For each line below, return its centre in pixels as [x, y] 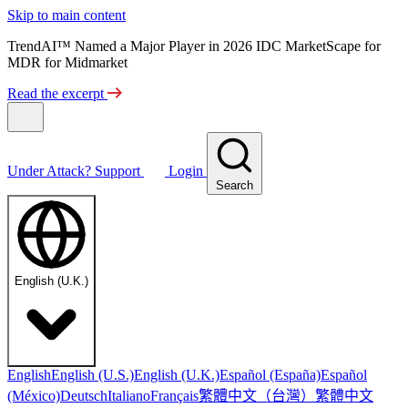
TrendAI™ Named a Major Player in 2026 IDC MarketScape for [194, 46]
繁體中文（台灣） [257, 394]
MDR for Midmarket [67, 62]
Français [174, 396]
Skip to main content [66, 15]
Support [119, 171]
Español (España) [270, 375]
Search [235, 185]
